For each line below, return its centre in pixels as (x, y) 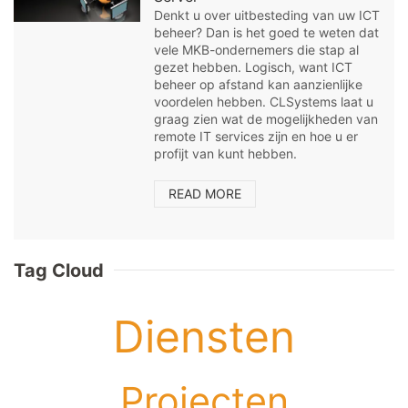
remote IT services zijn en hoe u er (256, 136)
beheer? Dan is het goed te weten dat (267, 32)
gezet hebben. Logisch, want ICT (254, 66)
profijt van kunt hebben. (226, 153)
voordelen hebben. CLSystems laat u (264, 101)
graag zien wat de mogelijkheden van (266, 118)
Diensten (204, 337)
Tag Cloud (59, 270)
